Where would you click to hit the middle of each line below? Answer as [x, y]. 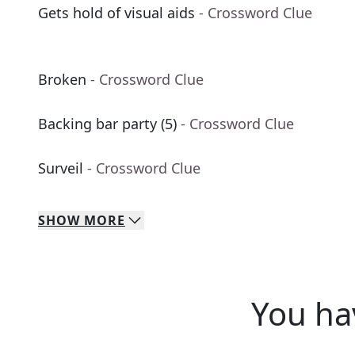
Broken [62, 80]
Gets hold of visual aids [116, 13]
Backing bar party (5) [107, 124]
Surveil [61, 168]
